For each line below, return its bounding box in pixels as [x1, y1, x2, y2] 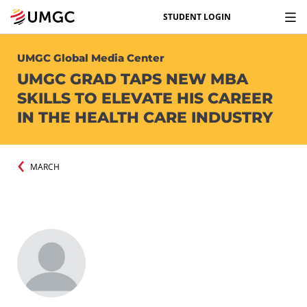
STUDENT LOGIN [163, 10, 231, 23]
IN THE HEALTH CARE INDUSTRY [17, 108, 273, 127]
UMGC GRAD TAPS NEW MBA [17, 70, 248, 88]
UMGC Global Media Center [17, 51, 164, 64]
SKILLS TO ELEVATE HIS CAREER [17, 89, 273, 108]
